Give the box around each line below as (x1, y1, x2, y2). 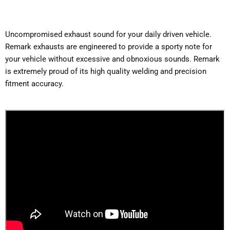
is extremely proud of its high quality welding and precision (5, 66, 206, 76)
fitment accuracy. (5, 79, 66, 88)
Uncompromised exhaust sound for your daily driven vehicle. (5, 29, 212, 39)
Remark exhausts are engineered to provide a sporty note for (5, 42, 212, 51)
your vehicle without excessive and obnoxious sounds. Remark (5, 54, 220, 64)
